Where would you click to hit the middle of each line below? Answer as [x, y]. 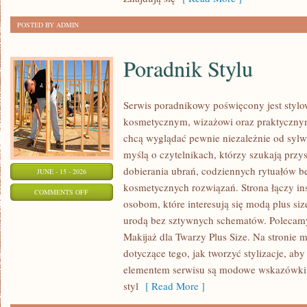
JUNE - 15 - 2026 [62, 171]
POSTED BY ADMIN [48, 25]
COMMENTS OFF [62, 192]
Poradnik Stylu [188, 68]
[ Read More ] [172, 286]
